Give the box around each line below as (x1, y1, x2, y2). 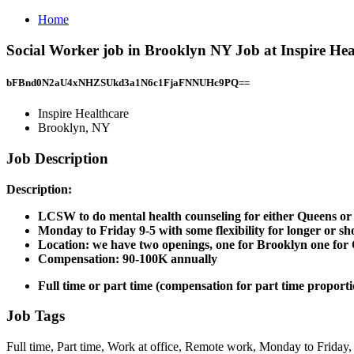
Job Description (6, 149, 108, 167)
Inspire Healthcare (38, 107, 129, 121)
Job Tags (6, 307, 65, 325)
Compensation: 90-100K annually (38, 251, 217, 265)
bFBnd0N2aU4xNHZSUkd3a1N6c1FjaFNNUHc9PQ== (6, 76, 250, 88)
